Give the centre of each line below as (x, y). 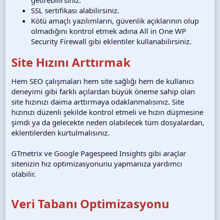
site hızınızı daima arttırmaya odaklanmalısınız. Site (98, 101)
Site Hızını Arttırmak (71, 62)
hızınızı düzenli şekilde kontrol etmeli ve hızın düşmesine (107, 112)
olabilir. (24, 174)
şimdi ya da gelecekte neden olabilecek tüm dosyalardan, (108, 122)
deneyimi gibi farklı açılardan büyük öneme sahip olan (103, 91)
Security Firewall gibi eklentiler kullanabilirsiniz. (111, 41)
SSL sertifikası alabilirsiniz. (75, 10)
